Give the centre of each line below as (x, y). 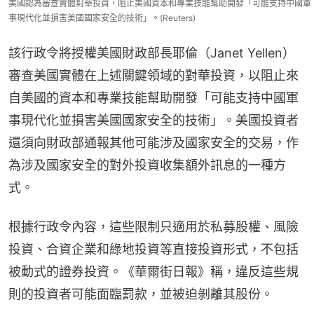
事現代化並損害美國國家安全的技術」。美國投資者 (153, 121)
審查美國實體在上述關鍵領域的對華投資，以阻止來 (153, 76)
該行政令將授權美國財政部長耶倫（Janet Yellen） (152, 53)
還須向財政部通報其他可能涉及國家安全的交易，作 (153, 143)
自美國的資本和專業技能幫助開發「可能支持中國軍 (153, 98)
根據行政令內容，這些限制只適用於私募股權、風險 (153, 227)
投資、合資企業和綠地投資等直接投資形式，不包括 (153, 250)
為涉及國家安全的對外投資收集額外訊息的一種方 (147, 165)
